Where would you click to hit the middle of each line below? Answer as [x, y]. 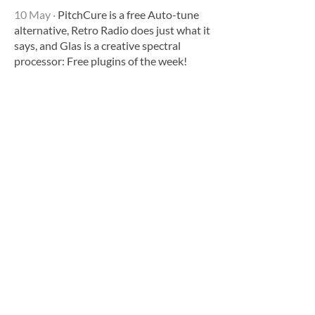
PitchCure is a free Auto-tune [127, 14]
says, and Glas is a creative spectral [97, 45]
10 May [32, 14]
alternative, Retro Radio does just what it [112, 30]
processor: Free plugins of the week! [101, 60]
